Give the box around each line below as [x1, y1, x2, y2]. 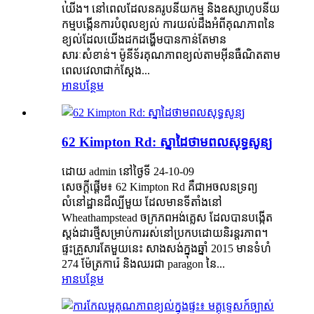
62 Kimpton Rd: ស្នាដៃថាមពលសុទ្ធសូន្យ [62, 135, 273, 150]
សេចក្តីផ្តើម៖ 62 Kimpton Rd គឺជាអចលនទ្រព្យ [62, 181, 258, 193]
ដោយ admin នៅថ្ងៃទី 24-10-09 [62, 165, 194, 178]
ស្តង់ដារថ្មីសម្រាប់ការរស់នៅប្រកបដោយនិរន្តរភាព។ [62, 227, 268, 240]
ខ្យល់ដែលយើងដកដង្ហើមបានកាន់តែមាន [62, 33, 226, 46]
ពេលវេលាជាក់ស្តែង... [62, 64, 150, 76]
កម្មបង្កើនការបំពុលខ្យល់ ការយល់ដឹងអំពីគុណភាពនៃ [62, 18, 275, 30]
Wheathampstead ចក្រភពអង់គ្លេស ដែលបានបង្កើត [62, 212, 273, 224]
